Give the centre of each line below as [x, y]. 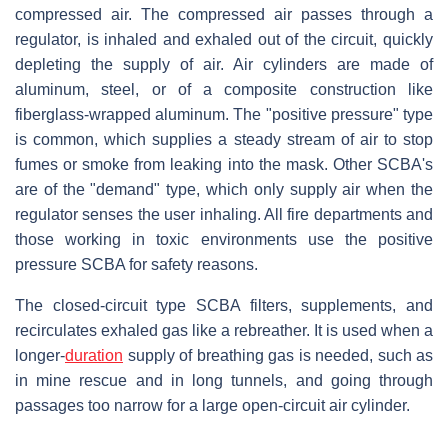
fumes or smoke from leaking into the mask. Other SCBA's [224, 164]
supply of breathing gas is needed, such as [278, 355]
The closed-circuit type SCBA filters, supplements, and [224, 305]
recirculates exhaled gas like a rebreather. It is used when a [224, 330]
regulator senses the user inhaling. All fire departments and [224, 214]
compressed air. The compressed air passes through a [224, 14]
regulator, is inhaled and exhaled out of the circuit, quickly [224, 39]
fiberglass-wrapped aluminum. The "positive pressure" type [224, 114]
